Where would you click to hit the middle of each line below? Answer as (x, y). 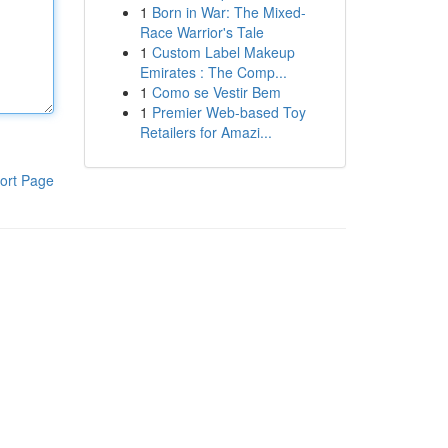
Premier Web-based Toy (228, 112)
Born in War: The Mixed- (228, 12)
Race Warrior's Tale (201, 32)
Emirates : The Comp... (213, 72)
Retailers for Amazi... (205, 132)
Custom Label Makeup (223, 52)
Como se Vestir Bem (216, 92)
